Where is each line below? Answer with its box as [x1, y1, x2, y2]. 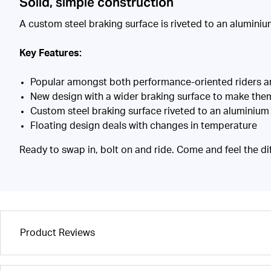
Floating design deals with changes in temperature [30, 120, 257, 131]
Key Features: [19, 48, 82, 58]
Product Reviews [20, 227, 95, 238]
